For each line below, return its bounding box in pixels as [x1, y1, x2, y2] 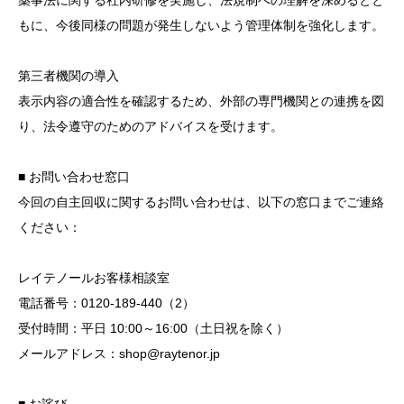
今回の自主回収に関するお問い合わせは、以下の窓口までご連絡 [18, 195, 384, 209]
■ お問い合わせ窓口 [18, 170, 130, 184]
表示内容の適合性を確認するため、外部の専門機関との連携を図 [18, 94, 384, 108]
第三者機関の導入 [18, 69, 119, 83]
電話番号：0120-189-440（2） [18, 296, 195, 310]
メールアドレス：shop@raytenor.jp [18, 346, 220, 361]
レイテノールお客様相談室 [18, 271, 170, 285]
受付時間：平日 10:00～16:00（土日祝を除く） [18, 321, 289, 335]
